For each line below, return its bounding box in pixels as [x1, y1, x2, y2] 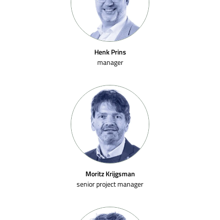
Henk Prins [94, 47, 126, 56]
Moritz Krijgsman [85, 169, 135, 178]
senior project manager [77, 179, 143, 189]
